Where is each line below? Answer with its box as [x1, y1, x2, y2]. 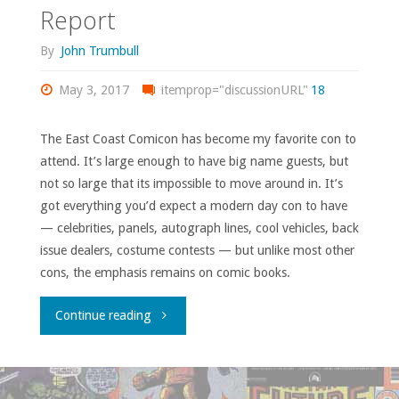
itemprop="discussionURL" [157, 82, 308, 97]
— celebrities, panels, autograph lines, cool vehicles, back [39, 220, 359, 235]
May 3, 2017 [59, 82, 130, 97]
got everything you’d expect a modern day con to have [39, 198, 347, 213]
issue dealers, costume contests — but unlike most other [39, 242, 354, 257]
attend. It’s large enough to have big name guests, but [39, 153, 348, 168]
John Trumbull [60, 44, 139, 59]
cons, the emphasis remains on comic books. [39, 265, 290, 280]
